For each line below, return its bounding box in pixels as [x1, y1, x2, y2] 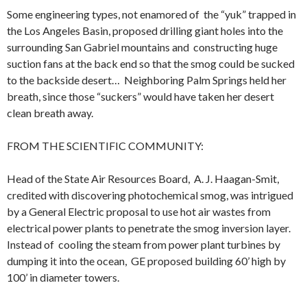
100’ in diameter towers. [7, 270, 119, 284]
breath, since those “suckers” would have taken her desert [7, 89, 274, 103]
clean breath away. [7, 106, 93, 119]
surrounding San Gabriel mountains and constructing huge [7, 40, 278, 53]
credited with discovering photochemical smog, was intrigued [7, 188, 293, 201]
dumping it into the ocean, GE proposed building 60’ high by [7, 254, 286, 267]
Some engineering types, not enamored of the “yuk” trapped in [7, 7, 296, 21]
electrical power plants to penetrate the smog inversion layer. [7, 221, 295, 234]
